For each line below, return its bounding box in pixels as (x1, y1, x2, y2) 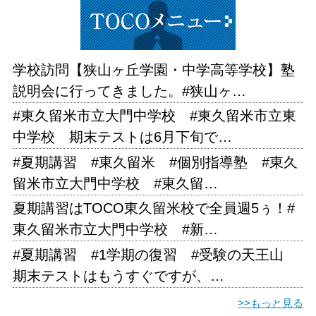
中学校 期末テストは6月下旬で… (12, 129, 232, 145)
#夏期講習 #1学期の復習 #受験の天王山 (12, 246, 298, 262)
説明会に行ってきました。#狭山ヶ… (12, 83, 246, 99)
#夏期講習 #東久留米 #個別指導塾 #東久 (12, 154, 298, 170)
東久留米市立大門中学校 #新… (12, 221, 218, 238)
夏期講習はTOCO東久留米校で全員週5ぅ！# (12, 200, 295, 217)
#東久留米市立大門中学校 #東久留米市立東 (12, 108, 296, 124)
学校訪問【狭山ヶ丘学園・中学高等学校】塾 (12, 61, 295, 78)
